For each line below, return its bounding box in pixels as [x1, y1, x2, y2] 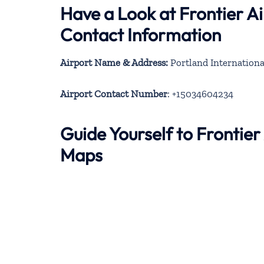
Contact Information [60, 23, 221, 46]
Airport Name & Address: [60, 56, 168, 68]
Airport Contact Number [60, 88, 167, 100]
